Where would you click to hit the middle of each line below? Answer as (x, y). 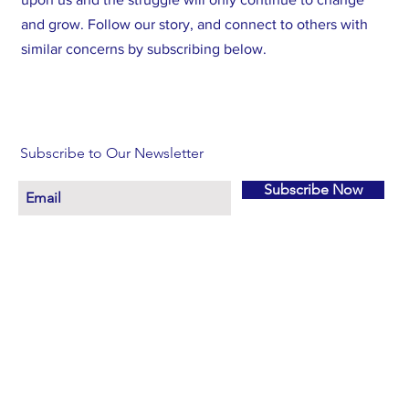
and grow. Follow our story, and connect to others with (194, 25)
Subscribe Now (313, 190)
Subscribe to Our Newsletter (112, 153)
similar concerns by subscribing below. (144, 49)
